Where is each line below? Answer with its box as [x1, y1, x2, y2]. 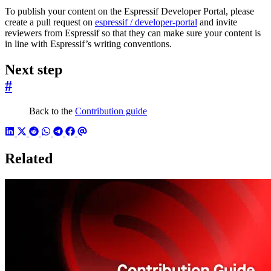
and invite [197, 16, 237, 27]
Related [5, 151, 53, 167]
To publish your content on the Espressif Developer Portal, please [5, 5, 254, 16]
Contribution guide [75, 106, 147, 117]
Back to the [29, 106, 75, 117]
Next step [5, 61, 62, 77]
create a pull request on [5, 16, 95, 27]
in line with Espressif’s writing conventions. [5, 38, 172, 49]
